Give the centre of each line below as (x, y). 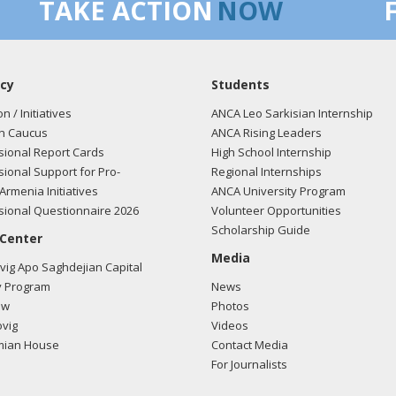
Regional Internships (267, 171)
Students (240, 84)
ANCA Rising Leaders (267, 133)
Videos (230, 325)
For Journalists (249, 364)
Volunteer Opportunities (276, 210)
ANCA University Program (278, 191)
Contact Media (250, 345)
